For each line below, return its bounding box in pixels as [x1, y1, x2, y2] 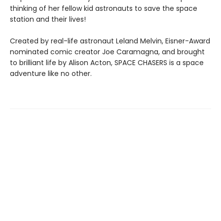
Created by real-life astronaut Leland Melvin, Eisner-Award [10, 36, 210, 46]
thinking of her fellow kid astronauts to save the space [10, 3, 197, 13]
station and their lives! [10, 14, 86, 24]
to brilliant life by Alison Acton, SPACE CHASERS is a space [10, 58, 204, 68]
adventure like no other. [10, 69, 92, 78]
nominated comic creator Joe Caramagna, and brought [10, 47, 205, 57]
